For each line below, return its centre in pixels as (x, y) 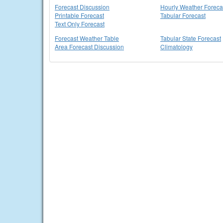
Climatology (176, 47)
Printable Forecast (79, 15)
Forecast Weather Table (87, 38)
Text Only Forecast (80, 24)
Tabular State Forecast (191, 38)
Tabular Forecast (183, 15)
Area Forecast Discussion (89, 47)
